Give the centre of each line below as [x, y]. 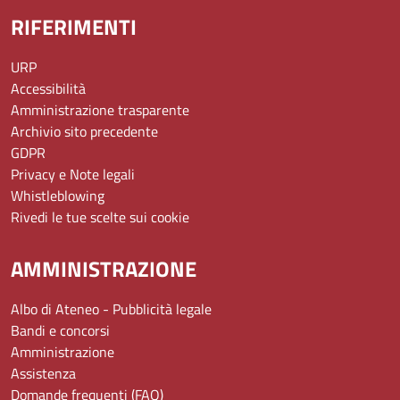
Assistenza [43, 374]
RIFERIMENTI [74, 27]
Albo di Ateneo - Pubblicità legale [111, 309]
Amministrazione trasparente [100, 110]
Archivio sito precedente [84, 132]
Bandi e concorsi [60, 331]
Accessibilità [48, 89]
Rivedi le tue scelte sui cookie [100, 217]
